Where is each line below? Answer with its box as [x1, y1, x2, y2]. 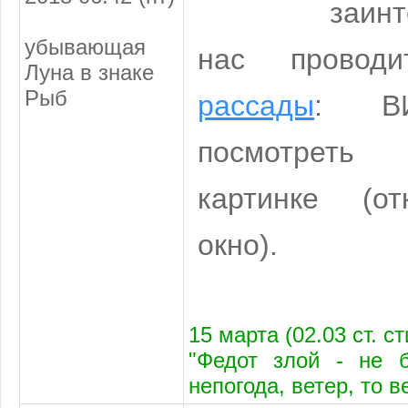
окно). [198, 228, 278, 261]
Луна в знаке [25, 59, 154, 85]
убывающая [25, 34, 146, 59]
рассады [198, 88, 314, 122]
